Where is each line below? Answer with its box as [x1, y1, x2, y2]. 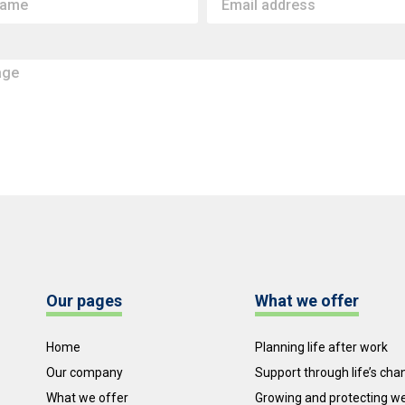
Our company [45, 365, 123, 381]
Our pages [45, 291, 122, 311]
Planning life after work [254, 340, 388, 355]
